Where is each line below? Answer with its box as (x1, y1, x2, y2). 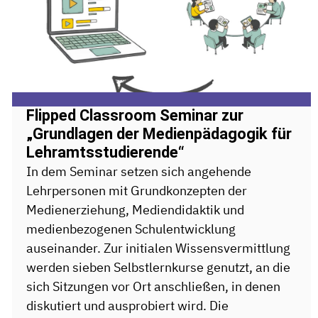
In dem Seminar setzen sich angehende (26, 163, 251, 180)
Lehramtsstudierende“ (26, 143, 185, 162)
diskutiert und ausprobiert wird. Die (26, 297, 229, 314)
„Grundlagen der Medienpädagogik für (26, 125, 292, 143)
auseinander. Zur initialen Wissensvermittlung (26, 240, 290, 257)
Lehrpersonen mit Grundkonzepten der (26, 182, 247, 199)
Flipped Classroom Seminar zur (26, 106, 243, 125)
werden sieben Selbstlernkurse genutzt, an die (26, 259, 290, 276)
